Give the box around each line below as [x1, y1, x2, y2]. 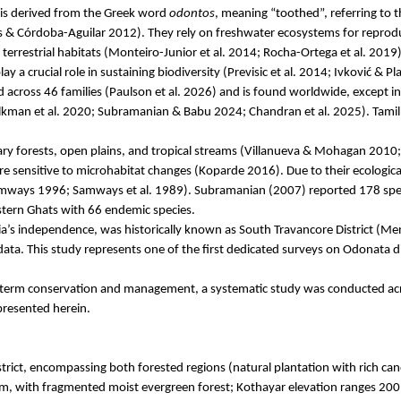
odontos [169, 6, 215, 21]
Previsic [227, 65, 268, 80]
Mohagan [313, 144, 366, 158]
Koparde [199, 164, 244, 178]
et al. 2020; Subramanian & [31, 105, 183, 119]
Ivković [334, 65, 371, 80]
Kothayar [236, 380, 286, 395]
